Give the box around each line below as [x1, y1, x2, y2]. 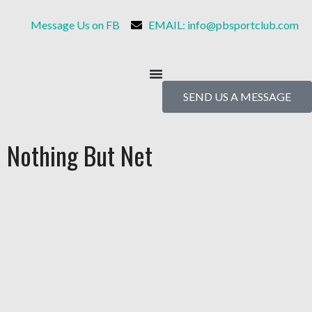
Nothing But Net [7, 136, 153, 173]
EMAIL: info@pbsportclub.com [148, 18, 299, 31]
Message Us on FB [31, 18, 120, 31]
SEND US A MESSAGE [183, 90, 291, 103]
